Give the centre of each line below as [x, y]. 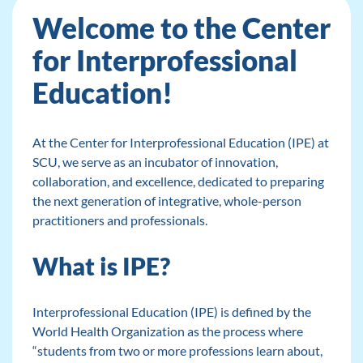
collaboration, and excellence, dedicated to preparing [178, 181]
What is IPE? [101, 266]
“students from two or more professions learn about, [177, 350]
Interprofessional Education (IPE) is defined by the [171, 312]
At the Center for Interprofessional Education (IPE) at [180, 142]
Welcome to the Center [181, 28]
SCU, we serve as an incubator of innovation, [155, 162]
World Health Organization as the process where [167, 331]
